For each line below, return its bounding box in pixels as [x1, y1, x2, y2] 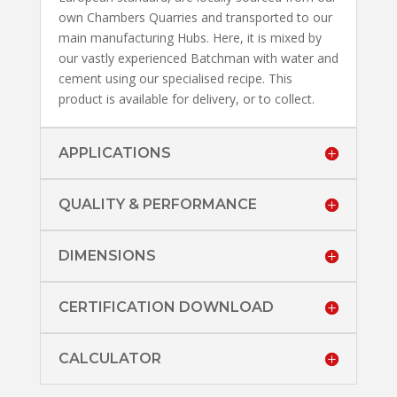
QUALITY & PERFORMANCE [58, 195, 257, 213]
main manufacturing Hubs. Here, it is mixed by [58, 28, 322, 46]
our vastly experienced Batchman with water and [58, 49, 339, 66]
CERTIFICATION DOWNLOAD [58, 298, 274, 315]
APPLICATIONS [58, 144, 171, 161]
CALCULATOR [58, 349, 161, 367]
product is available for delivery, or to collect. [58, 90, 315, 107]
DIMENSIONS [58, 246, 156, 264]
